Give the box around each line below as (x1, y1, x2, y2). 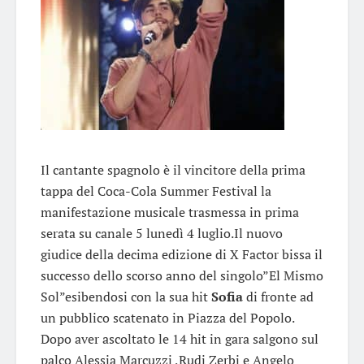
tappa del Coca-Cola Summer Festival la (41, 181, 271, 200)
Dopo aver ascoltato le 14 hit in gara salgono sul (41, 329, 318, 348)
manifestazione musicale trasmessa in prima (41, 202, 299, 221)
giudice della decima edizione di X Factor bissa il (41, 245, 323, 263)
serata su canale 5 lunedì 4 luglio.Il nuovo (41, 223, 283, 242)
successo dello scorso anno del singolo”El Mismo (41, 266, 323, 284)
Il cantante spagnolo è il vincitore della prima (41, 160, 305, 179)
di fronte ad (243, 287, 314, 305)
